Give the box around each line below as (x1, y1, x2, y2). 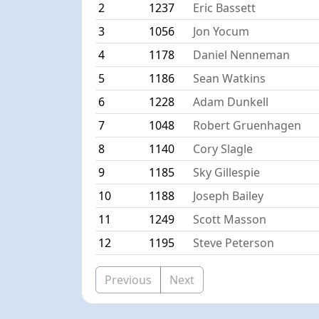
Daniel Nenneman (193, 46, 291, 63)
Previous (105, 271, 152, 288)
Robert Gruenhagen (193, 117, 302, 133)
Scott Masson (193, 211, 267, 227)
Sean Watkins (193, 70, 266, 86)
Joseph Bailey (193, 187, 264, 204)
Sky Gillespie (193, 164, 261, 180)
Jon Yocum (193, 23, 250, 39)
